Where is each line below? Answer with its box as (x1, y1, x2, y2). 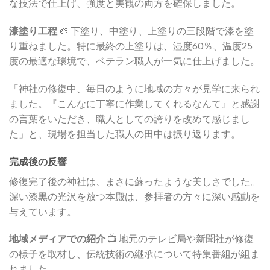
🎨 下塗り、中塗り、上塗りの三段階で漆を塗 (57, 25, 254, 37)
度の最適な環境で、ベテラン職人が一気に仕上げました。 (9, 55, 260, 67)
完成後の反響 (9, 155, 67, 167)
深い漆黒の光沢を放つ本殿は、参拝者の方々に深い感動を (9, 190, 260, 202)
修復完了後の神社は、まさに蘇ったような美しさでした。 (9, 175, 260, 187)
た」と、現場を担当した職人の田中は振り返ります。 (9, 127, 240, 139)
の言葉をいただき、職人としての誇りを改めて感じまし (9, 112, 250, 124)
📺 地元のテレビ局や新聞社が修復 (105, 233, 254, 245)
